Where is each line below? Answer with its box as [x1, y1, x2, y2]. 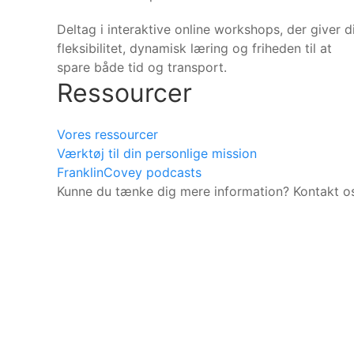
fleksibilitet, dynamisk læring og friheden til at [57, 40, 332, 56]
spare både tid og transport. [57, 58, 227, 75]
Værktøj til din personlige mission [57, 145, 257, 161]
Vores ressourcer [57, 126, 158, 142]
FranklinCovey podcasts [57, 164, 201, 180]
